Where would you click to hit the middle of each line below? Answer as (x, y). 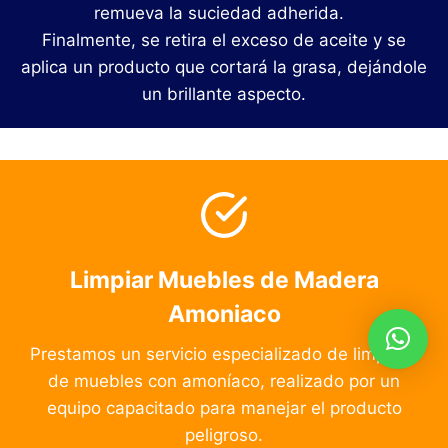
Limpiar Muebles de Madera (224, 280)
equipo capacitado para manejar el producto (224, 408)
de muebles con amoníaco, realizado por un (224, 381)
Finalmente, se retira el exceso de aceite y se (224, 40)
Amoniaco (224, 314)
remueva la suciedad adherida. (224, 13)
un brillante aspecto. (224, 94)
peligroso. (224, 435)
